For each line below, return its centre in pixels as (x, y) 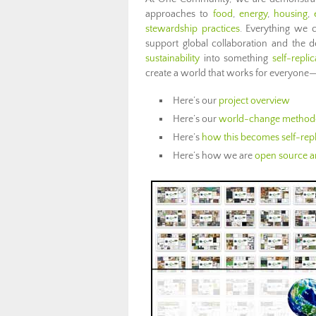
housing (291, 14)
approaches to (179, 14)
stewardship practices (193, 29)
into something (236, 59)
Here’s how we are (214, 156)
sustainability (172, 59)
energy (253, 14)
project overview (255, 101)
